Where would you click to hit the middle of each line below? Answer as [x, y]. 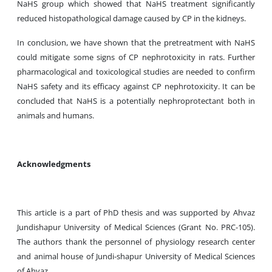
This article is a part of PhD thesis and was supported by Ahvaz [136, 212]
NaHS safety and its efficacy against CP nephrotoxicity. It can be [136, 86]
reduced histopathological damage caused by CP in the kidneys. [131, 18]
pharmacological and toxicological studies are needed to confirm [136, 72]
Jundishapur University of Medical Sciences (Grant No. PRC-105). [136, 227]
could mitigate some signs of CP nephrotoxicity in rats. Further [136, 57]
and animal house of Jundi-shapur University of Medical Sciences [136, 256]
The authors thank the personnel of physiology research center [136, 242]
